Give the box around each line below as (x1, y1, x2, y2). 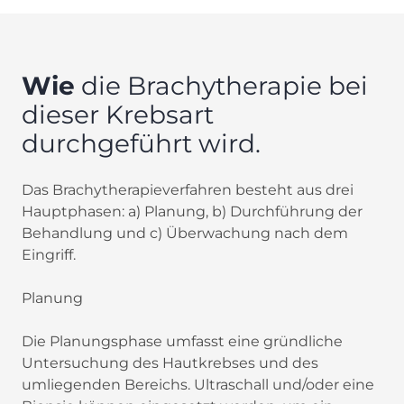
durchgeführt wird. (22, 127, 261, 159)
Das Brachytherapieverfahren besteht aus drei (22, 180, 353, 198)
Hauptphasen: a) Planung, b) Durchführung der (22, 202, 363, 220)
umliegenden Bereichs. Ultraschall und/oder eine (22, 375, 374, 393)
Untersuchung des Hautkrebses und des (22, 353, 318, 372)
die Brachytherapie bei (75, 69, 368, 101)
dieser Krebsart (22, 98, 214, 130)
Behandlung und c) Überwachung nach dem (22, 224, 348, 242)
